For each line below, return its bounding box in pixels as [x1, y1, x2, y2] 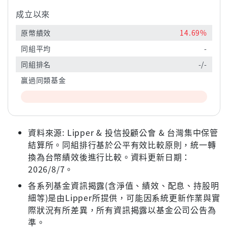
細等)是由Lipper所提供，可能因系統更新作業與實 [28, 191, 220, 204]
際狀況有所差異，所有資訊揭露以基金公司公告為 [28, 204, 216, 216]
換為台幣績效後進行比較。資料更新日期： [28, 151, 191, 163]
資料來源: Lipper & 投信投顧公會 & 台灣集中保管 [28, 126, 218, 139]
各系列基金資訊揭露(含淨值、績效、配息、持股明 [28, 179, 219, 192]
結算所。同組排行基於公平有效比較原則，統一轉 [28, 138, 216, 151]
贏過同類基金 [21, 75, 66, 85]
